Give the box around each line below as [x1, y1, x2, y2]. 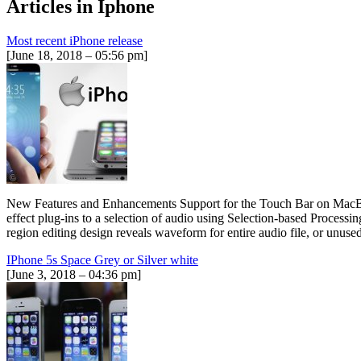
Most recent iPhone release [6, 33, 143, 48]
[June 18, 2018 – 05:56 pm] [6, 48, 147, 62]
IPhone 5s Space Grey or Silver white [6, 252, 198, 267]
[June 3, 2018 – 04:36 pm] [6, 267, 141, 281]
